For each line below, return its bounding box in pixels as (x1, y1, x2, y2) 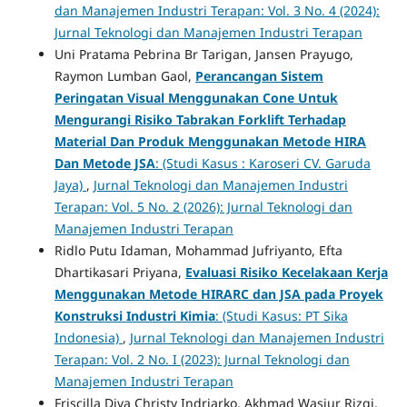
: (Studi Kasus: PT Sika (214, 307, 348, 325)
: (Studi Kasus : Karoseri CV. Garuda (154, 154, 371, 173)
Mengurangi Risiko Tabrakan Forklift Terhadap (54, 111, 346, 129)
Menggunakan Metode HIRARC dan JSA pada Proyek (54, 285, 383, 303)
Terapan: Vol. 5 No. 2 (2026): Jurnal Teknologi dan (54, 198, 352, 216)
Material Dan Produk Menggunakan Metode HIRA (54, 133, 366, 151)
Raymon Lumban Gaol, (54, 67, 195, 85)
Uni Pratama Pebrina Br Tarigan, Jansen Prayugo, (54, 45, 353, 64)
